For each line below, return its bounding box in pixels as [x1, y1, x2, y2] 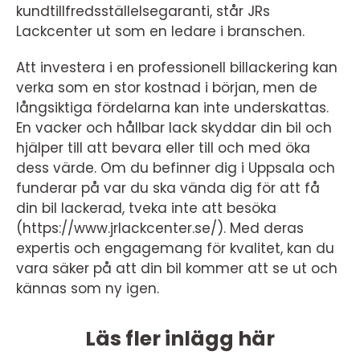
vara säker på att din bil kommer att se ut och [16, 258, 337, 278]
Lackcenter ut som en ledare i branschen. [16, 21, 305, 41]
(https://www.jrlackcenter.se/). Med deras [16, 218, 304, 238]
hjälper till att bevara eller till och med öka [16, 137, 310, 157]
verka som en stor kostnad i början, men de [16, 77, 317, 97]
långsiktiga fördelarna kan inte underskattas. [16, 97, 329, 117]
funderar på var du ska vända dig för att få [16, 178, 320, 198]
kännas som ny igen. [16, 278, 159, 298]
